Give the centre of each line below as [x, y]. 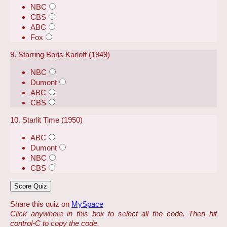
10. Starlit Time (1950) [46, 120]
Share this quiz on [41, 204]
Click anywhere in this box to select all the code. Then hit [113, 213]
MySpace [87, 204]
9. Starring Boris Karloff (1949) [60, 54]
